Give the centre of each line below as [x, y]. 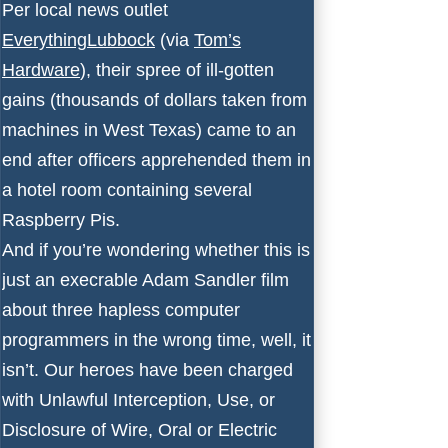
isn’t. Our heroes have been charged [147, 369]
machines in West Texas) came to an [149, 129]
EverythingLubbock [78, 39]
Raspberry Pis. [61, 219]
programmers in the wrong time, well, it [156, 339]
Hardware [41, 69]
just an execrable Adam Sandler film [145, 279]
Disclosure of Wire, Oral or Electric [139, 429]
